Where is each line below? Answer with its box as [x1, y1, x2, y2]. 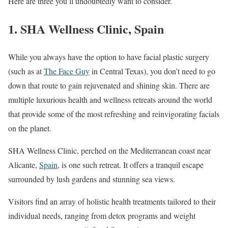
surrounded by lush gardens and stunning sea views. [8, 173, 175, 184]
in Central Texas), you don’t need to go [90, 65, 215, 76]
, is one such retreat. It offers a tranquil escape [58, 159, 204, 170]
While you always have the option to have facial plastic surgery [8, 51, 209, 62]
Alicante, [8, 159, 39, 170]
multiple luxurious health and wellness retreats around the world [8, 94, 212, 105]
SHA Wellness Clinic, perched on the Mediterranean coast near [8, 145, 211, 156]
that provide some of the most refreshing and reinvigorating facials [8, 108, 219, 119]
